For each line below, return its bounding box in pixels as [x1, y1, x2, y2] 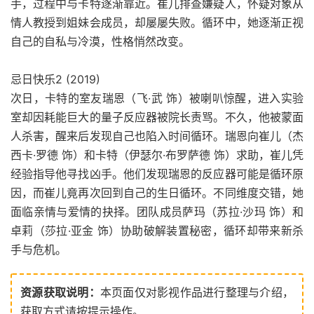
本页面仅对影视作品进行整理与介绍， [100, 285, 294, 300]
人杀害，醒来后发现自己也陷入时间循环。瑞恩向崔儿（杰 [11, 129, 303, 144]
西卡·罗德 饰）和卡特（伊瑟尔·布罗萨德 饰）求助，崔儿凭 [11, 148, 303, 163]
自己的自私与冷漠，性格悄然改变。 [11, 34, 190, 49]
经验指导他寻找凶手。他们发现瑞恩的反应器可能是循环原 [11, 167, 303, 182]
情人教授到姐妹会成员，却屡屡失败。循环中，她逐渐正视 [11, 15, 303, 30]
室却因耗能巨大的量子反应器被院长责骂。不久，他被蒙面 [11, 110, 303, 125]
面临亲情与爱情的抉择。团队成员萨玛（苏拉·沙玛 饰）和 [11, 205, 303, 219]
